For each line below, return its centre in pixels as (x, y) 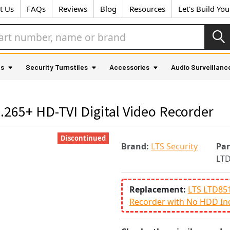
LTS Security (174, 146)
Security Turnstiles (57, 67)
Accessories (129, 67)
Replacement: (159, 189)
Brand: (135, 146)
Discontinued (83, 138)
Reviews (73, 9)
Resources (147, 9)
